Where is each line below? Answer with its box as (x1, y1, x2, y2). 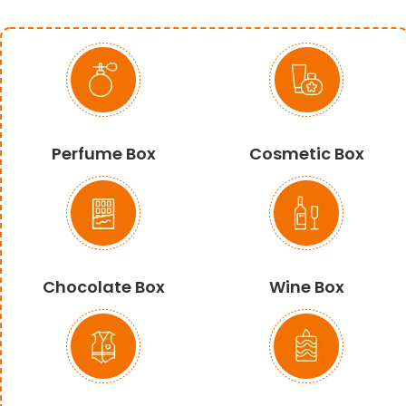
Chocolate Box (42, 275, 165, 298)
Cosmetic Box (248, 141, 364, 165)
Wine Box (268, 275, 344, 298)
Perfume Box (51, 141, 156, 165)
